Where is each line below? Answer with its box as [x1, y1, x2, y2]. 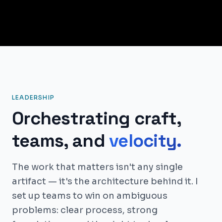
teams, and [12, 129, 105, 152]
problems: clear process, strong [12, 205, 158, 216]
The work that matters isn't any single [12, 162, 183, 172]
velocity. [109, 129, 182, 152]
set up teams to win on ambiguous [12, 190, 167, 201]
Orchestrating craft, [12, 107, 181, 130]
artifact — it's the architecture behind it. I [12, 176, 198, 187]
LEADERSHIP [12, 94, 55, 101]
